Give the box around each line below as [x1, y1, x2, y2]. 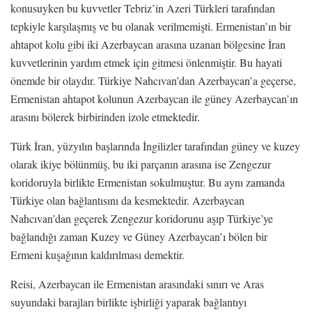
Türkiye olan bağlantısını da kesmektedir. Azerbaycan [10, 192, 244, 208]
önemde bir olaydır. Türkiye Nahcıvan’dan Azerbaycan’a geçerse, [10, 72, 296, 88]
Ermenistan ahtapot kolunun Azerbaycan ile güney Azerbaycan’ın [10, 91, 298, 106]
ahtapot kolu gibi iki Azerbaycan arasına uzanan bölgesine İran [10, 36, 286, 52]
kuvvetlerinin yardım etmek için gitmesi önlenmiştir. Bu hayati [10, 54, 282, 70]
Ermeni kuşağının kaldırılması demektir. [10, 247, 185, 262]
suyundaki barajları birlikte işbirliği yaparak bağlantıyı [10, 294, 247, 309]
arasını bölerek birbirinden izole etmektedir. [10, 109, 200, 124]
